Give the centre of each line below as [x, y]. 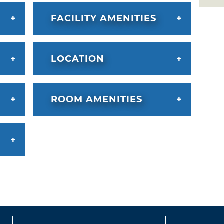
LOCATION [77, 59]
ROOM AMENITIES [96, 100]
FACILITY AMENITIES [103, 19]
